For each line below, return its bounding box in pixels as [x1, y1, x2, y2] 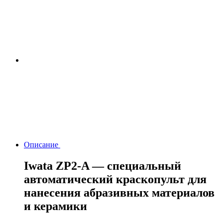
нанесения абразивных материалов [24, 186, 215, 200]
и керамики [24, 200, 87, 213]
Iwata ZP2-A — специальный [24, 159, 181, 173]
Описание [24, 140, 60, 149]
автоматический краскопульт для [24, 173, 207, 186]
